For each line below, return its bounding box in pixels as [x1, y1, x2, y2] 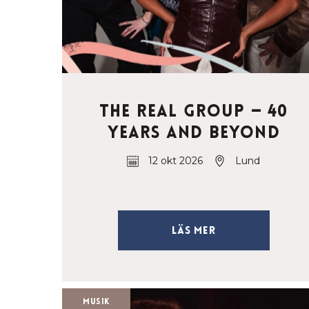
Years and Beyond [107, 122, 280, 143]
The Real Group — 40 [99, 101, 288, 122]
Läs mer [172, 223, 216, 238]
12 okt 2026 [148, 154, 203, 168]
